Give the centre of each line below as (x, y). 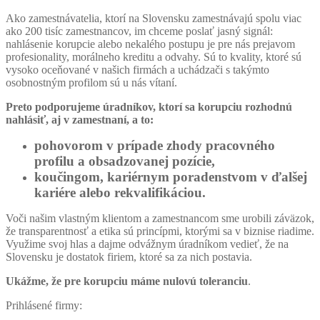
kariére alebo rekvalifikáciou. (120, 192)
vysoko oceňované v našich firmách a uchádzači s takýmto (137, 69)
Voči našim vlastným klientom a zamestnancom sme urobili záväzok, (160, 218)
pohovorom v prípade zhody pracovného (155, 145)
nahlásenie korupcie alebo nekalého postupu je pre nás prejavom (150, 44)
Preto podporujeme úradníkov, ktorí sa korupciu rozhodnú (149, 106)
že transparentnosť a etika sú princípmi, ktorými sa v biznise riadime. (160, 231)
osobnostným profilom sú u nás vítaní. (91, 82)
